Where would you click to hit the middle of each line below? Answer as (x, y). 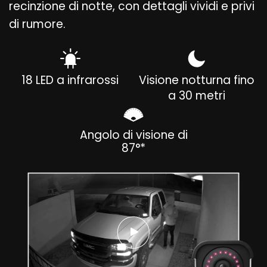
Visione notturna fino (197, 80)
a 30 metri (197, 95)
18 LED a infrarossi (70, 80)
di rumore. (37, 24)
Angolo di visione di (133, 135)
